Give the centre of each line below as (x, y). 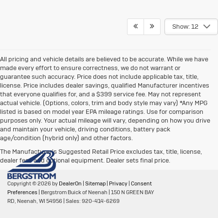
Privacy (118, 183)
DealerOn (70, 183)
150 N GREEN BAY (132, 192)
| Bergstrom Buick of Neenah (73, 192)
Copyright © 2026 (30, 183)
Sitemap (95, 183)
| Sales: (72, 201)
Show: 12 (185, 26)
